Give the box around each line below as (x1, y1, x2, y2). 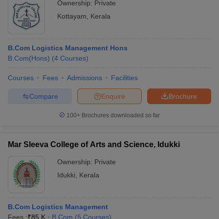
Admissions (67, 74, 102, 82)
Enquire (101, 92, 125, 100)
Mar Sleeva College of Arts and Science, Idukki (8, 140, 180, 149)
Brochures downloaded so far (80, 112, 160, 119)
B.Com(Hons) (8, 54, 50, 62)
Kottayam (57, 12, 87, 20)
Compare (29, 92, 58, 100)
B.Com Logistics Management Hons (8, 44, 128, 52)
